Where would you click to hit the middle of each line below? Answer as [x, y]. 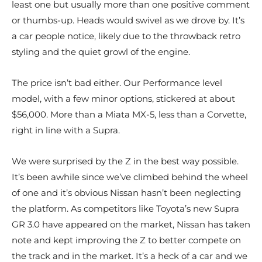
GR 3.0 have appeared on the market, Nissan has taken [131, 225]
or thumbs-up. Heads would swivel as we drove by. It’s [128, 20]
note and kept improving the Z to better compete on [126, 240]
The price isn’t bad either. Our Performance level [117, 83]
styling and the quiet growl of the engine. [101, 52]
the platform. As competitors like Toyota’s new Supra [125, 209]
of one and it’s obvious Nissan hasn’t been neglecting [126, 193]
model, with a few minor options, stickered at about [123, 99]
